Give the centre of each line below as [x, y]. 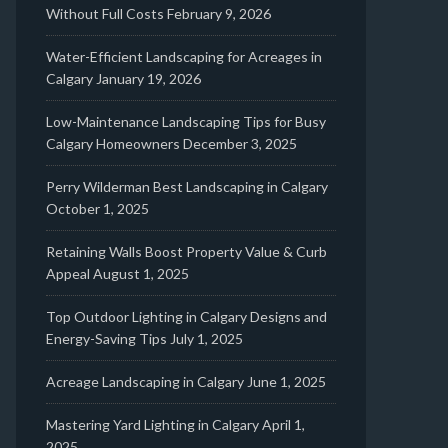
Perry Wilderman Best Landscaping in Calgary [187, 186]
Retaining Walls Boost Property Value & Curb [186, 251]
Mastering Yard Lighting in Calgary [152, 424]
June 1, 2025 [286, 381]
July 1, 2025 [206, 338]
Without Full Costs [105, 13]
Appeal [68, 273]
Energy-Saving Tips [106, 338]
